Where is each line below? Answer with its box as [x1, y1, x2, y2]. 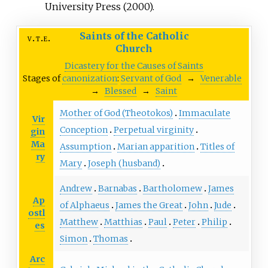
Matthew [59, 217, 98, 228]
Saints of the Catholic [79, 30, 189, 42]
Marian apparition [117, 141, 194, 153]
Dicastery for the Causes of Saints [65, 60, 203, 72]
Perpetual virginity [113, 124, 194, 136]
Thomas [93, 233, 128, 245]
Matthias [103, 217, 142, 228]
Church [115, 42, 153, 55]
